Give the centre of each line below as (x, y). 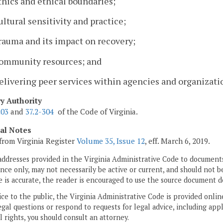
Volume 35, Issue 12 (111, 141)
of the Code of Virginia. (96, 111)
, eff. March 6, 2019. (177, 141)
